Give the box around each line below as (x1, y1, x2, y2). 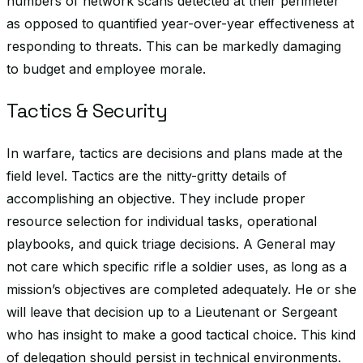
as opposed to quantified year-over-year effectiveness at (6, 15, 354, 32)
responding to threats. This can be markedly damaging (6, 38, 341, 54)
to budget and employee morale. (6, 61, 206, 77)
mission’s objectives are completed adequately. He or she (6, 281, 357, 297)
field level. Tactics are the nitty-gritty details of (6, 168, 287, 184)
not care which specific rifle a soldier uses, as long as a (6, 258, 347, 275)
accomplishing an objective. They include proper (6, 190, 305, 207)
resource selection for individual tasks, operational (6, 213, 317, 229)
